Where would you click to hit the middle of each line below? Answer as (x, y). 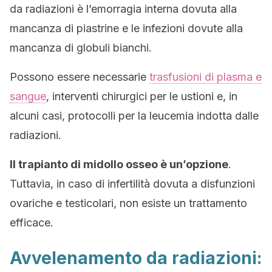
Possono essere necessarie (80, 77)
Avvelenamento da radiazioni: (136, 258)
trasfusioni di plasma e (206, 77)
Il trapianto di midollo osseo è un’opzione (119, 164)
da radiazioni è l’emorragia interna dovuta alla (123, 9)
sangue (28, 96)
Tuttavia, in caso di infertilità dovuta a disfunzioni (132, 184)
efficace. (32, 223)
